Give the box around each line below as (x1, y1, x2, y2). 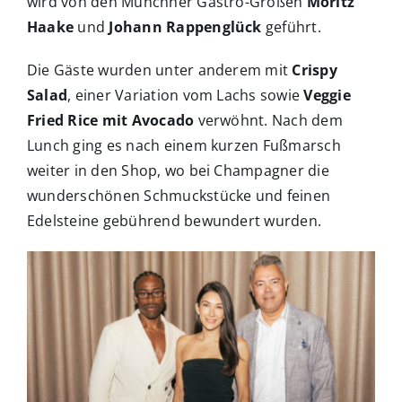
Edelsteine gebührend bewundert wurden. (27, 211, 322, 232)
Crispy (292, 60, 337, 81)
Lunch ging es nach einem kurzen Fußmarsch (27, 135, 341, 156)
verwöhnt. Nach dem (194, 110, 343, 131)
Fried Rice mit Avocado (27, 110, 195, 131)
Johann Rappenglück (109, 17, 262, 38)
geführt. (261, 17, 321, 38)
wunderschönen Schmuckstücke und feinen (27, 186, 331, 206)
